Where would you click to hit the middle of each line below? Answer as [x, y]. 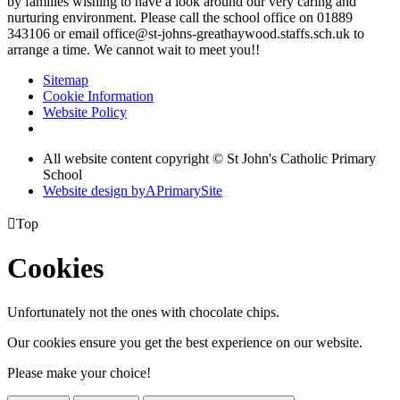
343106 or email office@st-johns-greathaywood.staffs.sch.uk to [186, 33]
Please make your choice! [79, 372]
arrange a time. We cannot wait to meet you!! [133, 49]
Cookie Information [98, 96]
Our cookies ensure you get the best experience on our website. [185, 342]
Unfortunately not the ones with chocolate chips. [143, 312]
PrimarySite [189, 190]
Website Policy [85, 112]
